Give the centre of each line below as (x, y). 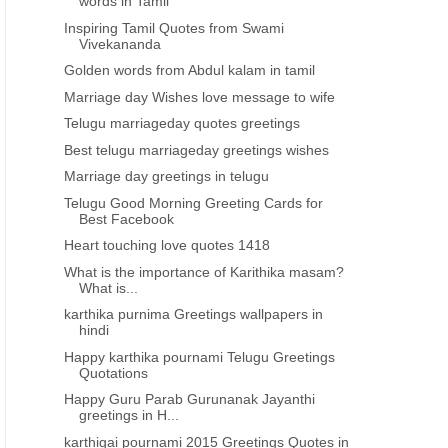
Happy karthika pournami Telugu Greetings (200, 356)
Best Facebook (127, 218)
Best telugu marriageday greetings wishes (197, 149)
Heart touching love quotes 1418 (167, 245)
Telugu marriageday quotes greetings (182, 123)
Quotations (114, 372)
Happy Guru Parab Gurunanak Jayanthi (190, 399)
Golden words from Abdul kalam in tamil (190, 70)
